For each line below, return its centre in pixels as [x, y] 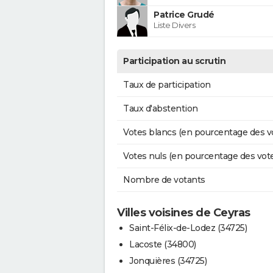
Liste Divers [174, 25]
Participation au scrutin [174, 61]
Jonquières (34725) [168, 261]
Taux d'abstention [161, 108]
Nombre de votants [164, 179]
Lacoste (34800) [163, 244]
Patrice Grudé [184, 14]
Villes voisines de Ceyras [184, 212]
